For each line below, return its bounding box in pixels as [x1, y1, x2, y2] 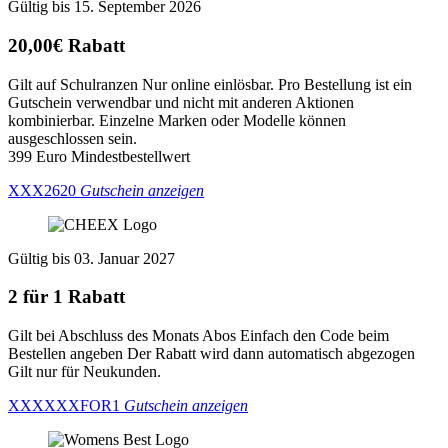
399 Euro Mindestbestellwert [8, 147, 190, 165]
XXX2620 [8, 181, 76, 199]
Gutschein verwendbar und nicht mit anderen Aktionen [8, 93, 354, 111]
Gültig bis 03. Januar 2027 [8, 249, 175, 267]
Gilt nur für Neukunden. [8, 363, 161, 381]
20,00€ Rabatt [8, 34, 125, 56]
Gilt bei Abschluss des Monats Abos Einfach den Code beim [8, 327, 389, 345]
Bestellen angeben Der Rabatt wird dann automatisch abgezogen [8, 345, 415, 363]
